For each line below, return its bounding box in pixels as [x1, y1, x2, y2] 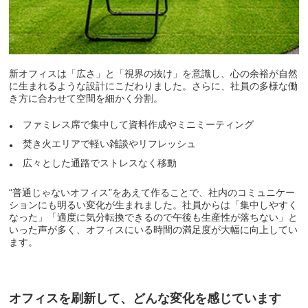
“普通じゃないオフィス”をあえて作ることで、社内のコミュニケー [9, 187, 296, 199]
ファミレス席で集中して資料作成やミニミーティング [23, 119, 254, 131]
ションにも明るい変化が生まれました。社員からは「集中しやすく [9, 199, 298, 211]
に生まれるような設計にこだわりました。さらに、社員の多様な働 [9, 80, 298, 92]
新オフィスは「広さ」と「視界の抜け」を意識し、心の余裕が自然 [9, 68, 298, 80]
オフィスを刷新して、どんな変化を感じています [9, 291, 282, 306]
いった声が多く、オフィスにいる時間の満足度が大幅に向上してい [9, 224, 298, 236]
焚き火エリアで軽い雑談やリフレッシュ [23, 138, 197, 150]
